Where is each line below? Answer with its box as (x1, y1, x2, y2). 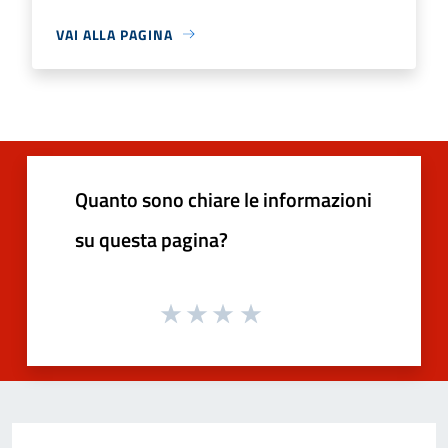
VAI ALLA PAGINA (56, 23, 173, 45)
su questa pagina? (75, 223, 228, 255)
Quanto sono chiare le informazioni (75, 183, 372, 215)
